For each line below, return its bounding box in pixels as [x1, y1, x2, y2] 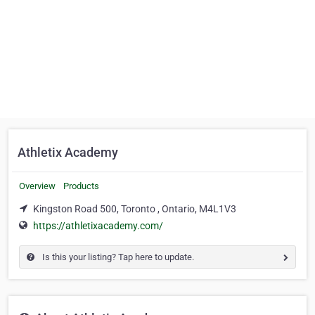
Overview [19, 181, 56, 191]
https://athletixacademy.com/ [33, 220, 163, 232]
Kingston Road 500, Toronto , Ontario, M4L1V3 [33, 203, 236, 214]
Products [63, 181, 99, 191]
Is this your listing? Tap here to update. [40, 252, 194, 263]
